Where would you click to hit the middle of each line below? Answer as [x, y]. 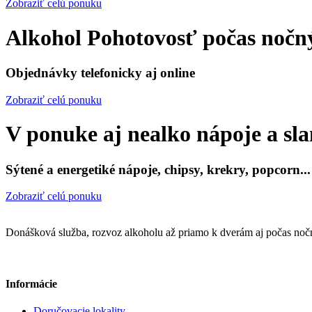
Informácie [31, 283]
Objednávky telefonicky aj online [100, 73]
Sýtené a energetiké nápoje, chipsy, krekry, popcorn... [158, 169]
